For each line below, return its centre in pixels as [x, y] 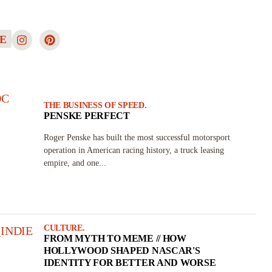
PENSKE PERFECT [87, 116]
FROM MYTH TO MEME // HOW [115, 238]
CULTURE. [64, 228]
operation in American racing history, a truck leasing [134, 150]
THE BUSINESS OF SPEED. [95, 105]
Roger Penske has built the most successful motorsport [137, 138]
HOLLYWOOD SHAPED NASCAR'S [122, 250]
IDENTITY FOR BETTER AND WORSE [130, 263]
